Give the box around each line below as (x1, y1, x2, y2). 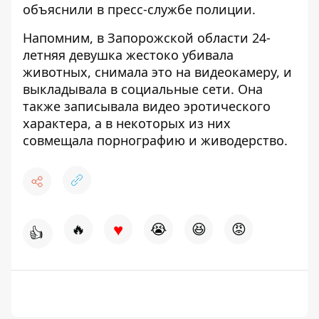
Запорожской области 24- (108, 29, 271, 46)
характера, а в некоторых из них (23, 115, 231, 132)
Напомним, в (23, 29, 108, 46)
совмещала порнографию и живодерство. (23, 132, 288, 149)
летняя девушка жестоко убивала (23, 46, 234, 63)
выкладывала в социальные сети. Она (23, 80, 263, 98)
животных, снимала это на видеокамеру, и (23, 63, 292, 80)
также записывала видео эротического (23, 98, 271, 115)
